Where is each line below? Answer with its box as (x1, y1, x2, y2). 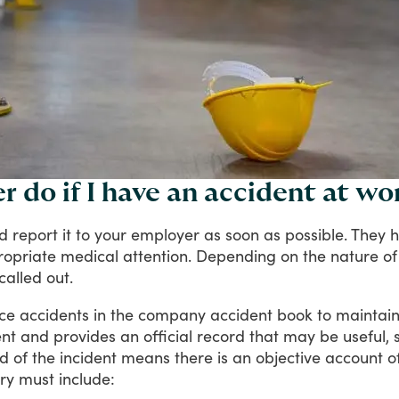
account (325, 346, 383, 367)
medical (61, 245, 118, 265)
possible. (285, 224, 347, 244)
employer (131, 224, 199, 244)
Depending (196, 245, 276, 265)
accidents (20, 304, 89, 324)
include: (59, 368, 115, 388)
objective (256, 346, 321, 367)
